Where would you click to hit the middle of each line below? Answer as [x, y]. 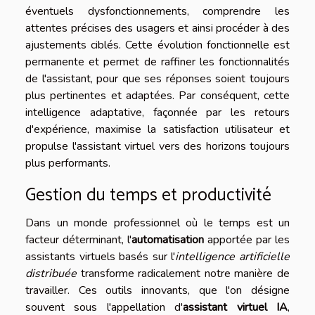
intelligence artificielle [233, 257]
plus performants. [68, 163]
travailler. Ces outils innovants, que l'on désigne [157, 291]
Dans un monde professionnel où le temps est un [157, 223]
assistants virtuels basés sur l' [101, 257]
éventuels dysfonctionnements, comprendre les [157, 12]
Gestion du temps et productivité [148, 196]
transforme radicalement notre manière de [183, 274]
